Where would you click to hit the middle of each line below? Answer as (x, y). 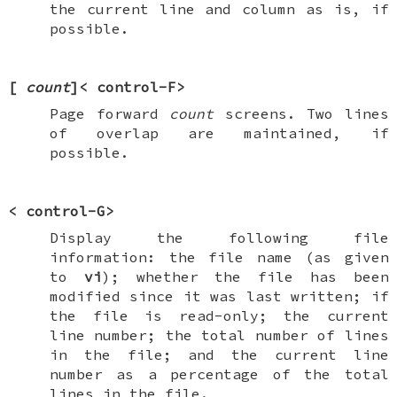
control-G (66, 210)
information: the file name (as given (219, 257)
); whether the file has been (245, 276)
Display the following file (219, 237)
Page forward (109, 113)
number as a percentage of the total (219, 374)
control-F (137, 86)
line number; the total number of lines (219, 335)
